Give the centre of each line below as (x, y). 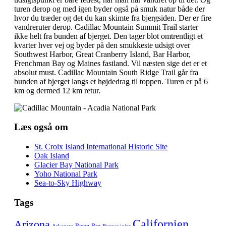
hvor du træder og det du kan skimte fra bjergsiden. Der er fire (113, 18)
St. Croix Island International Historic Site (101, 147)
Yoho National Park (66, 174)
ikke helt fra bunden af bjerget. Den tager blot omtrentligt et (108, 36)
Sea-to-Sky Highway (68, 183)
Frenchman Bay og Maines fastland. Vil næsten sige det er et (110, 63)
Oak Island (52, 156)
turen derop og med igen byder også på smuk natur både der (109, 9)
